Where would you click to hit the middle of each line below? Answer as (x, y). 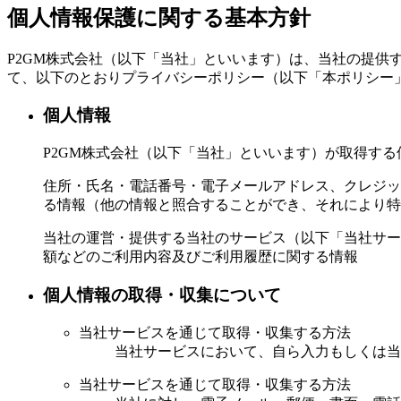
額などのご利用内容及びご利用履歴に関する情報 (200, 257)
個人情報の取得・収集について (162, 294)
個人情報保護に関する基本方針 (159, 17)
